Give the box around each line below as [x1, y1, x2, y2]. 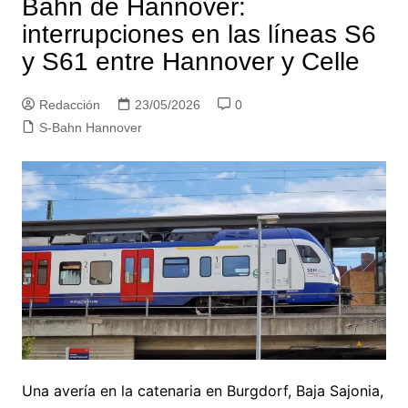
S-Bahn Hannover [38, 119, 142, 135]
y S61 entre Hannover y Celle [21, 46, 360, 76]
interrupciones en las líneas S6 [21, 19, 376, 48]
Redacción [38, 97, 100, 112]
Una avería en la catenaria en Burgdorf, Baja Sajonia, [21, 382, 383, 401]
